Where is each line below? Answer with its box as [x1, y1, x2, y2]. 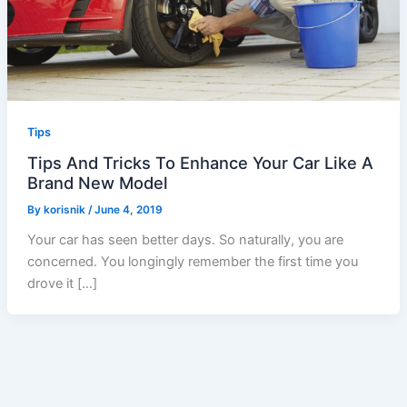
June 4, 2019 [94, 203, 163, 217]
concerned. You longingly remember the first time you [26, 253, 358, 271]
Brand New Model [26, 173, 168, 194]
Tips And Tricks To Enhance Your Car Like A [26, 153, 373, 174]
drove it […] [26, 275, 97, 293]
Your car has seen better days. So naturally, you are [26, 232, 343, 249]
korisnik [43, 203, 88, 217]
